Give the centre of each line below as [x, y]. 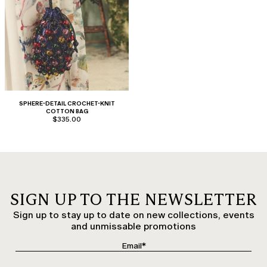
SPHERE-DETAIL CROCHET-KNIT [67, 103]
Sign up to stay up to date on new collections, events [133, 215]
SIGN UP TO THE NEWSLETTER [133, 199]
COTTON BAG [67, 111]
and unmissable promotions [133, 226]
